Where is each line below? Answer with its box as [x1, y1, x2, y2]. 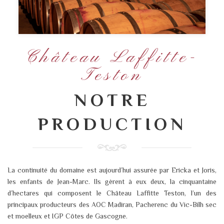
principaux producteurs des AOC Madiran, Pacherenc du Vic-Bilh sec [7, 200, 216, 208]
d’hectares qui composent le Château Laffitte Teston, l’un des [7, 188, 216, 197]
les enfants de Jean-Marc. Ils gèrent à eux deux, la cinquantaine [7, 177, 216, 185]
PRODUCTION [37, 114, 187, 134]
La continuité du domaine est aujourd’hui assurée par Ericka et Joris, [7, 165, 216, 174]
